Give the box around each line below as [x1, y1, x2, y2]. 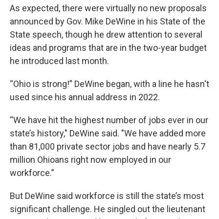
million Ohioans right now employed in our [10, 154, 171, 165]
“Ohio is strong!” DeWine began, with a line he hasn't [10, 79, 209, 89]
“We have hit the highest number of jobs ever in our [10, 115, 208, 126]
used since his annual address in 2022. [10, 92, 160, 103]
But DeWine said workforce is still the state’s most [10, 191, 204, 201]
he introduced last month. [10, 56, 109, 66]
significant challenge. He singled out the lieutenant [10, 204, 205, 215]
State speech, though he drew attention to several [10, 29, 202, 40]
